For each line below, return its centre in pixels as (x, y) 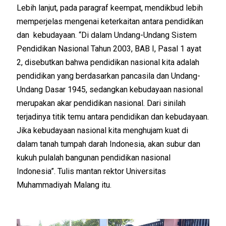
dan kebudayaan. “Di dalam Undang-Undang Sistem (107, 35)
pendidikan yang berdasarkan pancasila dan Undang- (109, 76)
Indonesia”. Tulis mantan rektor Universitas (92, 171)
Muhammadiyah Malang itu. (64, 185)
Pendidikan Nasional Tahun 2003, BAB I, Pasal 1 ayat (109, 48)
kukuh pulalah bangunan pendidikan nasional (94, 157)
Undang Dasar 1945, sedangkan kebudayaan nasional (110, 89)
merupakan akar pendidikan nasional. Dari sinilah (101, 103)
